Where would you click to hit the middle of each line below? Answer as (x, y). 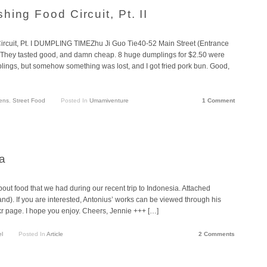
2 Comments (217, 234)
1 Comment (218, 100)
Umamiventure (109, 100)
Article (55, 234)
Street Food (29, 100)
